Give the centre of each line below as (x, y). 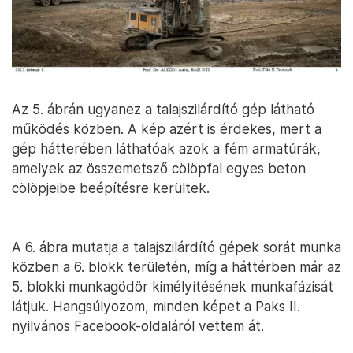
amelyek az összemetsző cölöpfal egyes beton (159, 168)
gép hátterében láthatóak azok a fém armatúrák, (166, 148)
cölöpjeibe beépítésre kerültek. (111, 188)
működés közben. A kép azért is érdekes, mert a (167, 128)
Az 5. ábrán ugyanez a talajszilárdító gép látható (163, 109)
